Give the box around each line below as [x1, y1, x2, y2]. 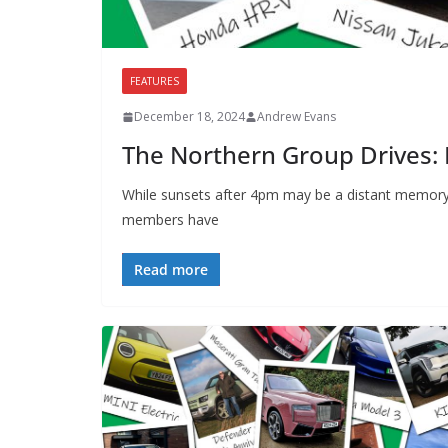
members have [122, 210, 219, 230]
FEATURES [130, 74, 179, 89]
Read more [134, 260, 208, 280]
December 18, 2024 [134, 108, 245, 126]
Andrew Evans [257, 108, 336, 126]
